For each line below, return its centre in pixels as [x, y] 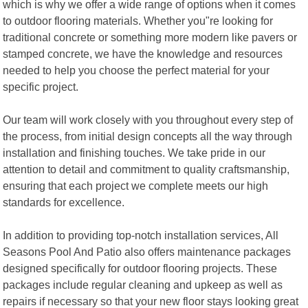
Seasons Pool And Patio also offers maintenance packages [147, 251]
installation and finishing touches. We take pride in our [134, 152]
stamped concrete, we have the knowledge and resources [143, 53]
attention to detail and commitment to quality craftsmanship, [146, 169]
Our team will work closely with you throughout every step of [148, 119]
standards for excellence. [64, 202]
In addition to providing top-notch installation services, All [141, 235]
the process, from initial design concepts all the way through [148, 136]
